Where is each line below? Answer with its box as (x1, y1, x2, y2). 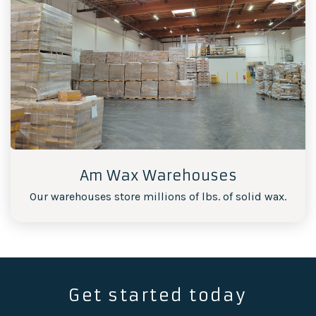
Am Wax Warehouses (79, 166, 237, 184)
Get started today (68, 284, 248, 306)
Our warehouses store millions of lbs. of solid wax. (30, 189, 286, 203)
